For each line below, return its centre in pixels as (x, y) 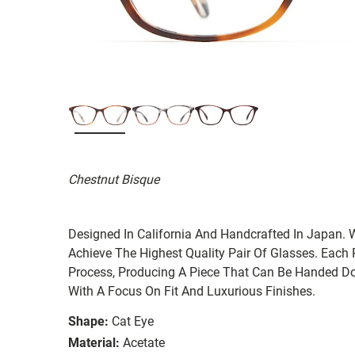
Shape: (88, 321)
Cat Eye (133, 321)
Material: (94, 342)
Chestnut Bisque (114, 179)
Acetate (144, 342)
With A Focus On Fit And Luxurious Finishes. (192, 291)
